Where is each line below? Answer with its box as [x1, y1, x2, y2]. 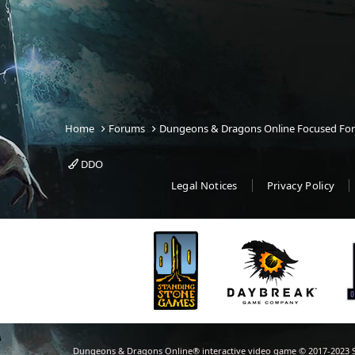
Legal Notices [170, 178, 238, 193]
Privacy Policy [266, 178, 335, 193]
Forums [109, 121, 146, 136]
